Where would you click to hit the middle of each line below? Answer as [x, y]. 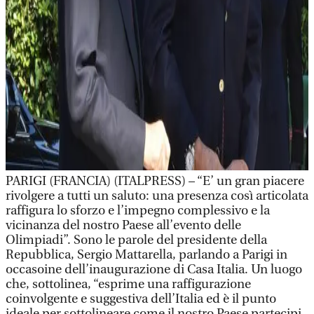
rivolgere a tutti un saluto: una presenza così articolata [157, 196]
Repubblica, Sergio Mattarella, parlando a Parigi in [146, 255]
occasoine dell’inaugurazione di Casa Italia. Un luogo [154, 269]
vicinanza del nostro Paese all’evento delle [123, 225]
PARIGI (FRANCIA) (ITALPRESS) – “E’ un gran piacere [155, 181]
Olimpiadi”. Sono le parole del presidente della [136, 240]
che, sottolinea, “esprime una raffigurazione [128, 284]
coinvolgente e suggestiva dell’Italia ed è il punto [141, 299]
